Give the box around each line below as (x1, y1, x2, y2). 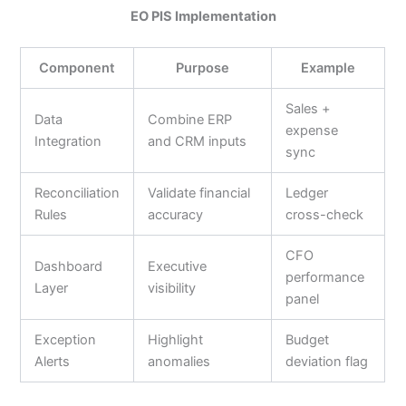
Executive (148, 257, 208, 275)
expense (285, 121, 339, 139)
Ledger (285, 184, 329, 201)
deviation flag (285, 353, 369, 370)
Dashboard (34, 257, 103, 275)
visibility (148, 279, 197, 296)
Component (39, 59, 116, 76)
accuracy (148, 206, 204, 223)
